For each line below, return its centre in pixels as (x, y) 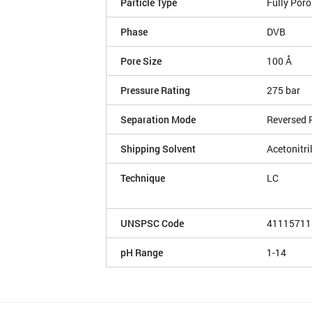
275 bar (283, 91)
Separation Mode (158, 120)
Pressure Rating (155, 91)
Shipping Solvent (158, 149)
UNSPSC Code (152, 224)
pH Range (142, 253)
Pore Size (141, 61)
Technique (143, 178)
